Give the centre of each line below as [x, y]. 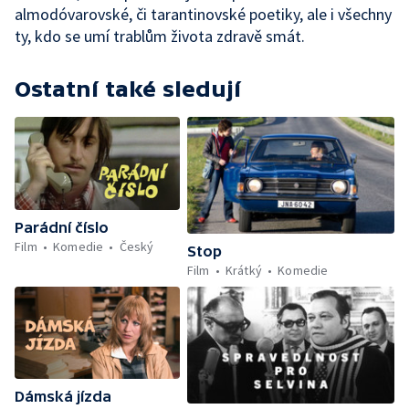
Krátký [243, 270]
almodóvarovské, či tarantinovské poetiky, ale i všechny [203, 14]
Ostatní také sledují [128, 89]
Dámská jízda [63, 397]
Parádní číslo [62, 227]
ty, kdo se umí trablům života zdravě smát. [160, 36]
